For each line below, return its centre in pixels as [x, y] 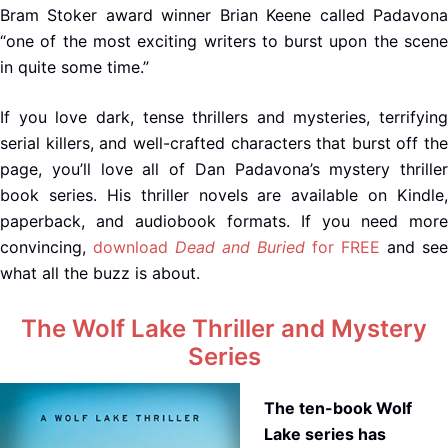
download [134, 247]
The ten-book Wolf [338, 407]
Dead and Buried [240, 247]
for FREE [342, 247]
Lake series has [325, 433]
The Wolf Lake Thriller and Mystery [224, 328]
